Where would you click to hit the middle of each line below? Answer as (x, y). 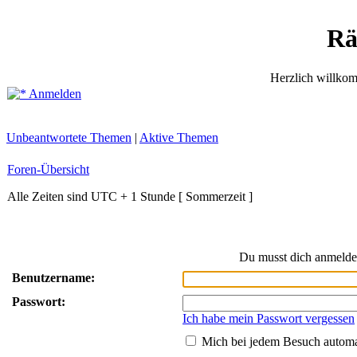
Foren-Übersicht (48, 169)
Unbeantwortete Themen (69, 137)
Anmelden (54, 94)
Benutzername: (53, 278)
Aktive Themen (179, 137)
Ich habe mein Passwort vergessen (269, 318)
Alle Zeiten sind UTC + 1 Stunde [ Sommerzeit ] (130, 196)
